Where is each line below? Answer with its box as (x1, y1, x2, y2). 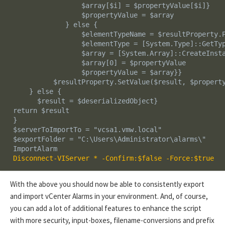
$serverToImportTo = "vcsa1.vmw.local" (9, 126, 162, 134)
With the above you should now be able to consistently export (10, 179, 204, 189)
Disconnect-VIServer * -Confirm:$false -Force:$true (9, 154, 214, 163)
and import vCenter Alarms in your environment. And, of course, (10, 191, 208, 201)
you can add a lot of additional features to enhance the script (10, 203, 201, 213)
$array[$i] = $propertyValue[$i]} (9, 2, 210, 10)
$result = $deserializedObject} (9, 97, 166, 105)
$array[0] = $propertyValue (9, 59, 186, 67)
